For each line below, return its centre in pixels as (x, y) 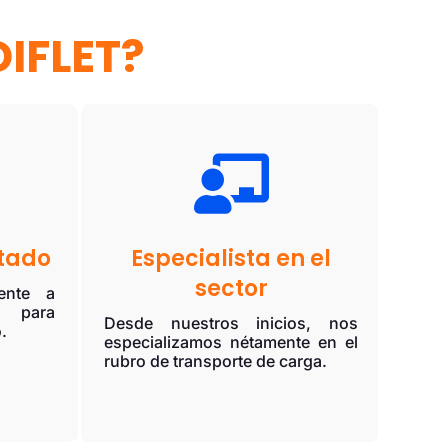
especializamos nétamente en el (231, 342)
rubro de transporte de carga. (216, 361)
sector (231, 289)
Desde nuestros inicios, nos (231, 323)
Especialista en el (231, 259)
